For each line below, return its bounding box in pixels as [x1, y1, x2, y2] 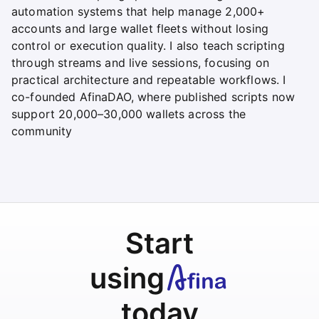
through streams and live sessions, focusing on [11, 55, 269, 70]
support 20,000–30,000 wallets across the [11, 106, 246, 121]
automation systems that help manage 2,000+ [11, 4, 266, 19]
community [11, 123, 73, 138]
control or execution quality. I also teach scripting [11, 38, 285, 53]
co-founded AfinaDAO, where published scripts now [11, 89, 296, 104]
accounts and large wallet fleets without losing [11, 21, 269, 36]
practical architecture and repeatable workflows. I [11, 72, 286, 87]
